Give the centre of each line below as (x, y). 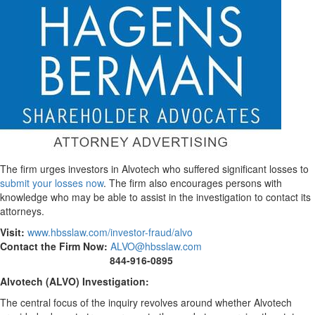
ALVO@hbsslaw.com (156, 246)
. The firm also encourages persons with (193, 183)
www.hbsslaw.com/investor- (88, 232)
